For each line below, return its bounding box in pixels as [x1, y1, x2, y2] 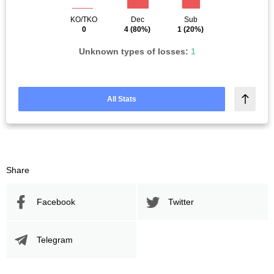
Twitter [168, 196, 194, 207]
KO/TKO [70, 15, 97, 24]
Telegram [37, 234, 73, 245]
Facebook [37, 196, 75, 207]
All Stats [107, 94, 137, 103]
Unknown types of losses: [78, 46, 191, 56]
